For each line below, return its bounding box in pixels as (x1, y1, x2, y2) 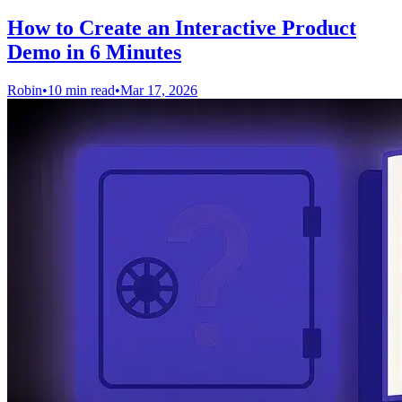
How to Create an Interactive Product (7, 15, 356, 39)
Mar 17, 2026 (120, 82, 197, 98)
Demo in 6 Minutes (7, 39, 181, 64)
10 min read (48, 82, 115, 98)
